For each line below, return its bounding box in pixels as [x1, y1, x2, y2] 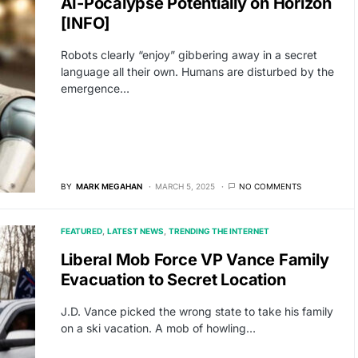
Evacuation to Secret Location [60, 269, 286, 289]
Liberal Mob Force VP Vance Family [60, 249, 329, 269]
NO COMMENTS [238, 181, 301, 191]
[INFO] [60, 13, 110, 33]
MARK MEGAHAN [75, 181, 142, 191]
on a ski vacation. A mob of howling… [60, 320, 256, 335]
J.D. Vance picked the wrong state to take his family [60, 304, 333, 318]
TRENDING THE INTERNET [169, 225, 269, 236]
